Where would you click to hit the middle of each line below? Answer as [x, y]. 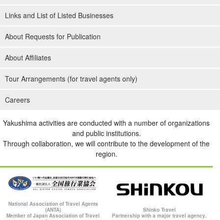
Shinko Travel [160, 210]
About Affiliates [28, 58]
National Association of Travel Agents [53, 204]
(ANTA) [53, 210]
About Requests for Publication [53, 37]
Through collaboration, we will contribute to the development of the [106, 144]
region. [106, 154]
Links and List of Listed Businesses [59, 15]
